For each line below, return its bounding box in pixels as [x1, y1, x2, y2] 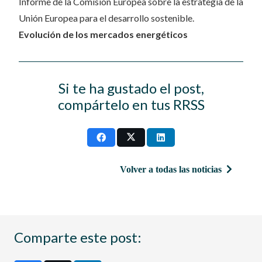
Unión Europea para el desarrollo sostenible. [19, 12, 194, 23]
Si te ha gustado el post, [58, 80, 204, 96]
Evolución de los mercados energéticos [19, 29, 188, 40]
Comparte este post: [14, 228, 142, 246]
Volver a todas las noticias [119, 164, 222, 174]
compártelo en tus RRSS [57, 96, 205, 113]
